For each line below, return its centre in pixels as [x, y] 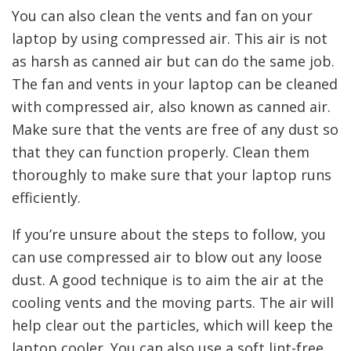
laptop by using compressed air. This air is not [170, 38]
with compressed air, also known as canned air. [171, 106]
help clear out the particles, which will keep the [172, 325]
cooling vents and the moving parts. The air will [173, 302]
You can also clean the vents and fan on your [162, 15]
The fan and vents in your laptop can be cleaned [175, 83]
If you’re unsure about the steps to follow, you [169, 234]
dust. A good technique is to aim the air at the [168, 279]
